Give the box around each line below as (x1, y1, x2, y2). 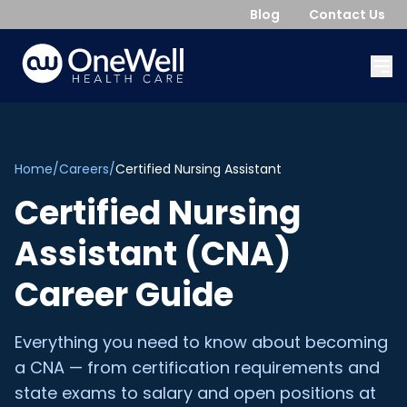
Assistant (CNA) (15, 231, 291, 277)
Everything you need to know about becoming (15, 331, 388, 353)
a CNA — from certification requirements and (15, 356, 380, 379)
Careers (59, 160, 109, 178)
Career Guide (15, 272, 233, 318)
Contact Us (309, 5, 385, 24)
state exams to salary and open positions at (15, 382, 376, 404)
